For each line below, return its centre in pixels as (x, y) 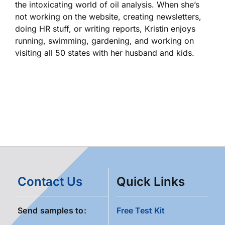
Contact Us (50, 182)
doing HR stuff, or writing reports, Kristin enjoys (105, 29)
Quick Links (150, 182)
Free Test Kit (140, 211)
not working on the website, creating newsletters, (108, 17)
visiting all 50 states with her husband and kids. (105, 53)
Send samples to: (52, 211)
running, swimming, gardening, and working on (104, 41)
